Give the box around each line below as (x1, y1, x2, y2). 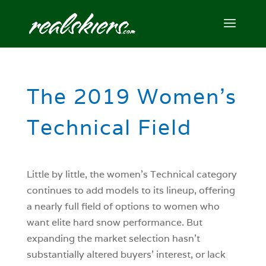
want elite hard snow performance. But (26, 216, 202, 229)
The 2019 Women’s (26, 83, 237, 110)
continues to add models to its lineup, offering (26, 184, 235, 197)
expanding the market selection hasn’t (26, 232, 200, 245)
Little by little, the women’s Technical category (26, 168, 237, 180)
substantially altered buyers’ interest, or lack (26, 248, 226, 261)
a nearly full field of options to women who (26, 200, 220, 213)
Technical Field (26, 113, 192, 141)
